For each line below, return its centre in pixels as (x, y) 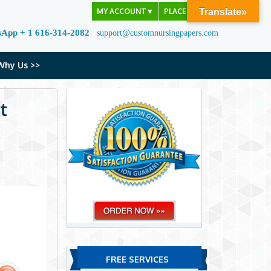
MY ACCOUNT (122, 11)
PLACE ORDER (189, 11)
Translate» (223, 12)
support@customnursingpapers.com (158, 33)
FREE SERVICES (137, 260)
